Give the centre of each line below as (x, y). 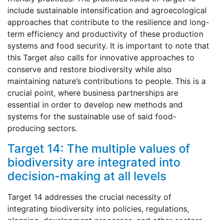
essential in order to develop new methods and (95, 105)
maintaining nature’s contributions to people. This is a (107, 81)
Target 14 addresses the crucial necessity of (89, 197)
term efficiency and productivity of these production (105, 34)
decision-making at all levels (87, 176)
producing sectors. (42, 128)
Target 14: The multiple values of (99, 149)
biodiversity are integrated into (94, 163)
